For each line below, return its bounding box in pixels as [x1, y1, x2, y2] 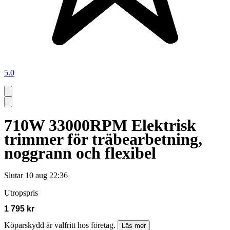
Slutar [4, 171, 23, 180]
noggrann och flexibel [4, 143, 156, 162]
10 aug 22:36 [25, 171, 68, 180]
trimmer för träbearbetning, [4, 129, 202, 148]
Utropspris [4, 188, 38, 198]
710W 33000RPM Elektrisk [4, 116, 196, 135]
